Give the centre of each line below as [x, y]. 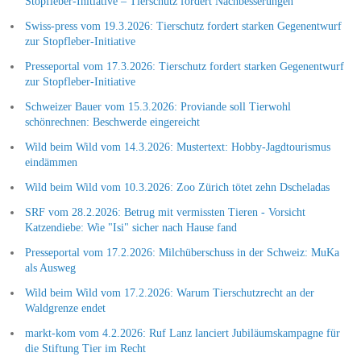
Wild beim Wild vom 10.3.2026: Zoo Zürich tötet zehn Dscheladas [177, 187]
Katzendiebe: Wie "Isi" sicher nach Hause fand [131, 227]
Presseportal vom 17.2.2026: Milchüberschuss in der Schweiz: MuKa [182, 252]
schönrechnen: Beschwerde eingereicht [112, 122]
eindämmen [51, 162]
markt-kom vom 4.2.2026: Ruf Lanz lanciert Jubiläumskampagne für [182, 333]
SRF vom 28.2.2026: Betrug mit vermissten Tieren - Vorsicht [165, 212]
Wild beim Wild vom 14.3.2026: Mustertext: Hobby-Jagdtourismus [177, 147]
